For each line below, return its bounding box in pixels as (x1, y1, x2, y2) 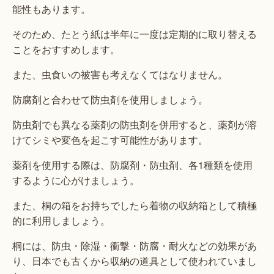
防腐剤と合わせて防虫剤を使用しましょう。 (12, 92, 208, 107)
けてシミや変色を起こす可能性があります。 (12, 133, 208, 147)
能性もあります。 (12, 2, 91, 17)
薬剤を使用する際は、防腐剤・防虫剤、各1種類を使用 (12, 158, 253, 172)
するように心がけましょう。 (12, 173, 139, 188)
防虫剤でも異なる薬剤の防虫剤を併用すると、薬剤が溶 (12, 117, 257, 132)
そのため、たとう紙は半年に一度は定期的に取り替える (12, 27, 257, 42)
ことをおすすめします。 (12, 42, 120, 57)
